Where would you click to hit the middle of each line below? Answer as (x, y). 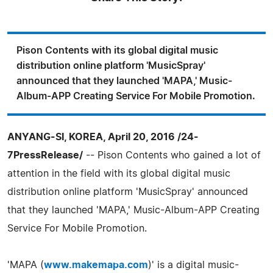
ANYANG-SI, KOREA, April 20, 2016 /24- (103, 137)
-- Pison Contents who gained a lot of (172, 155)
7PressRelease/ (45, 155)
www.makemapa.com (96, 265)
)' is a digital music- (193, 265)
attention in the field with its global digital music (119, 173)
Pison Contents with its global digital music (117, 50)
